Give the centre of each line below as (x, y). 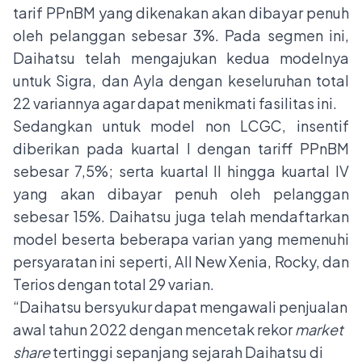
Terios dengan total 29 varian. (114, 284)
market (319, 329)
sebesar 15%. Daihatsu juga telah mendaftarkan (181, 216)
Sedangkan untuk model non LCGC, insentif (181, 125)
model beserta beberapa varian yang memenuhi (181, 238)
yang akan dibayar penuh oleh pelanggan (181, 193)
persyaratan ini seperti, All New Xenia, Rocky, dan (181, 261)
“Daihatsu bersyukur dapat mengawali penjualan (180, 306)
